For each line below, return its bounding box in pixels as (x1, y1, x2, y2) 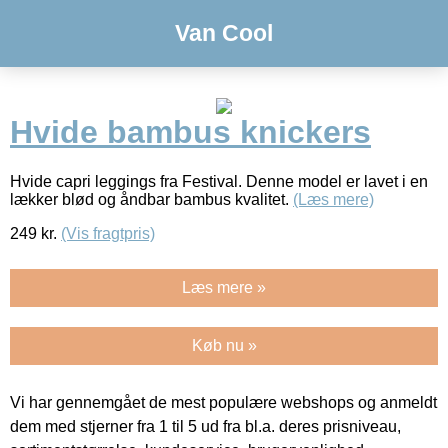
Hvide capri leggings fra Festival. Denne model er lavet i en (10, 172, 428, 190)
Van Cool (175, 20, 273, 46)
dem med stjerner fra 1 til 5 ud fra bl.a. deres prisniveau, (10, 417, 401, 435)
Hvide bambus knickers (10, 114, 371, 151)
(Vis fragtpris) (61, 224, 155, 242)
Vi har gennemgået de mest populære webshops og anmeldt (10, 393, 437, 411)
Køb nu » (191, 336, 257, 354)
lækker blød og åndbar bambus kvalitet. (10, 190, 293, 208)
